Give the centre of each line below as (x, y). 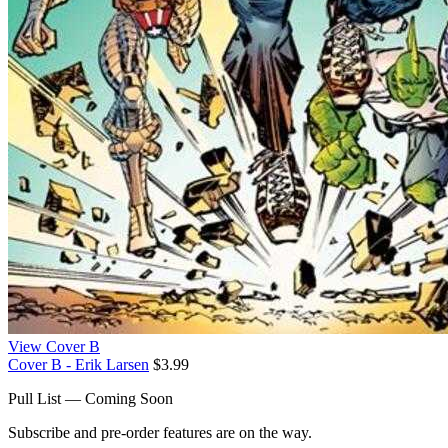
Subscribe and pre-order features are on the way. (160, 432)
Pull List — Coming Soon (90, 398)
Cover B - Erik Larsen (78, 364)
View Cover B (54, 346)
